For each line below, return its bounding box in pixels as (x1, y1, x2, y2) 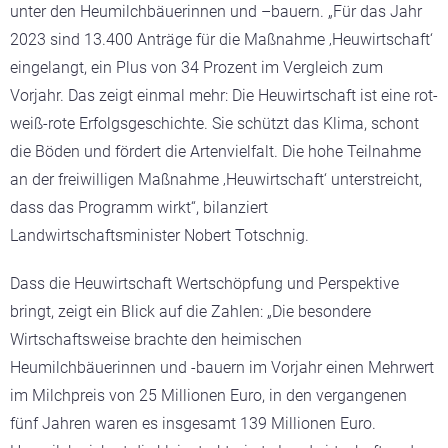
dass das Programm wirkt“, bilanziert (10, 197, 268, 217)
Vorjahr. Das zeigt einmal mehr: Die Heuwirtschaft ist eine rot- (10, 85, 438, 105)
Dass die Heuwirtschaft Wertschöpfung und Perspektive (10, 273, 399, 293)
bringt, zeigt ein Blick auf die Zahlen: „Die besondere (10, 301, 371, 321)
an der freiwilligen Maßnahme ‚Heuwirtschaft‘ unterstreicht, (10, 169, 422, 189)
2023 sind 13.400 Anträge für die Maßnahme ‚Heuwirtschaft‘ (10, 29, 433, 49)
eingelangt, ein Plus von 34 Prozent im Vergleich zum (10, 57, 383, 77)
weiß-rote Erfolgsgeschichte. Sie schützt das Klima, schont (10, 113, 419, 133)
